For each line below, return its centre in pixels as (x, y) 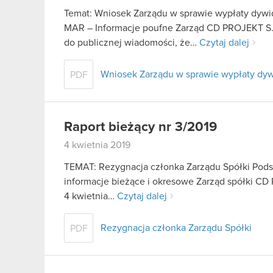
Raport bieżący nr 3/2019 (140, 128)
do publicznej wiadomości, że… (132, 43)
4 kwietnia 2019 (97, 145)
